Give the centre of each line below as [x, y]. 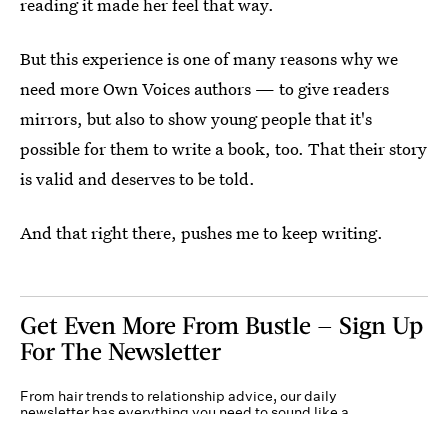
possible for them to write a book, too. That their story [223, 149]
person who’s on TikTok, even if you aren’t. [158, 428]
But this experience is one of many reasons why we [209, 59]
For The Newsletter [120, 351]
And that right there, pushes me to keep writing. [201, 233]
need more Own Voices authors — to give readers [204, 89]
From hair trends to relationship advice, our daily [178, 396]
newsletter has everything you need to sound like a [184, 412]
